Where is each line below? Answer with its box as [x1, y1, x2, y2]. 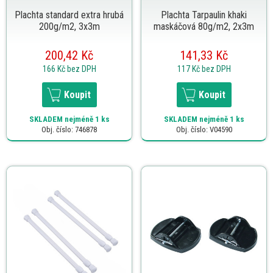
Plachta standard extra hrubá [15, 9, 124, 21]
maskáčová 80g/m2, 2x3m [154, 20, 254, 32]
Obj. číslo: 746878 [41, 124, 97, 134]
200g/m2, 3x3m [38, 20, 100, 32]
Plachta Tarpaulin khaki [161, 9, 247, 21]
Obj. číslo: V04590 [175, 124, 232, 134]
